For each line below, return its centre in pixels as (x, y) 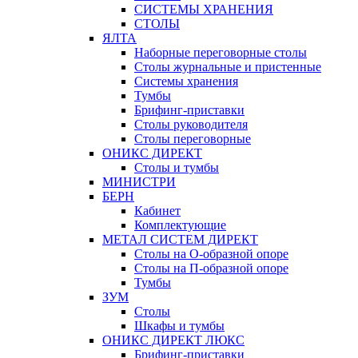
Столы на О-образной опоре (211, 254)
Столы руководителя (191, 125)
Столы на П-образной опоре (211, 268)
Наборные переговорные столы (221, 53)
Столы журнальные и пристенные (228, 67)
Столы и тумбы (177, 168)
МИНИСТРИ (139, 182)
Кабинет (157, 211)
